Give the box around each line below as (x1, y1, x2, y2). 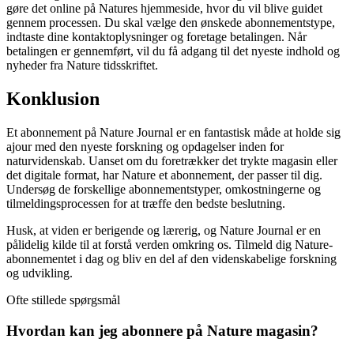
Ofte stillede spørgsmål (6, 292, 120, 307)
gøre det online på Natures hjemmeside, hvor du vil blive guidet (6, 2, 322, 16)
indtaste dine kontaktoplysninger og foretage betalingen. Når (6, 30, 307, 44)
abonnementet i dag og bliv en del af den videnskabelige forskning (6, 251, 337, 265)
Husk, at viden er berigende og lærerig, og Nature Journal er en (6, 223, 321, 237)
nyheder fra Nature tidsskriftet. (6, 58, 158, 73)
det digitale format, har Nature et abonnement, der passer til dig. (6, 168, 322, 182)
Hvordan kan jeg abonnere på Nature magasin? (6, 322, 318, 339)
